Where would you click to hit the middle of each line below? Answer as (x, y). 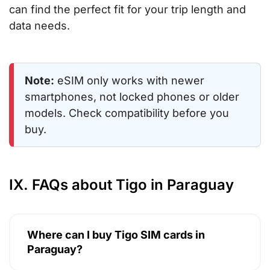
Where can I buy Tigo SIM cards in (116, 234)
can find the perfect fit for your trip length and (127, 9)
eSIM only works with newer (129, 80)
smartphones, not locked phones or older (132, 96)
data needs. (39, 25)
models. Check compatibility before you (127, 113)
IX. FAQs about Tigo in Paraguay (121, 184)
